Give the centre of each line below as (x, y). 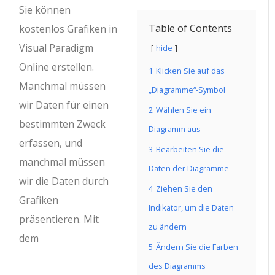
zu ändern (168, 227)
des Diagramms (177, 266)
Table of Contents (190, 28)
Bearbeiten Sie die (190, 149)
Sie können (45, 10)
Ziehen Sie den (184, 188)
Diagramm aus (175, 129)
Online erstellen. (57, 67)
